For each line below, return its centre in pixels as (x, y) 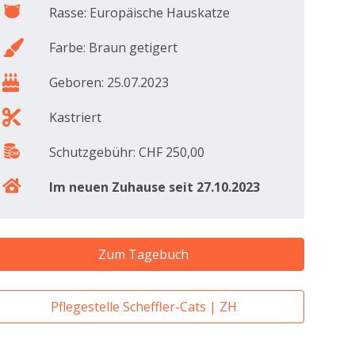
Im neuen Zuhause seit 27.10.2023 (155, 187)
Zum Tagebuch (144, 255)
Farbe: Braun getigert (114, 48)
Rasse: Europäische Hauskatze (140, 13)
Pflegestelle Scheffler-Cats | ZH (143, 307)
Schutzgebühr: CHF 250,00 (127, 153)
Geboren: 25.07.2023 (109, 83)
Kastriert (76, 118)
